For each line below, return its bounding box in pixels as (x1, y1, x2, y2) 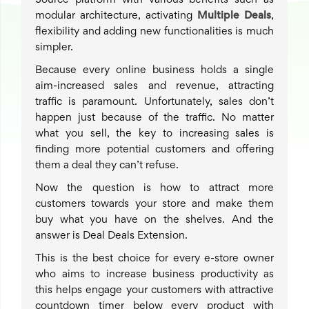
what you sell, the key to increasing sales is (35, 129, 274, 139)
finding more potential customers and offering (35, 145, 274, 155)
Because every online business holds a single (35, 66, 274, 76)
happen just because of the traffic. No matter (35, 113, 274, 123)
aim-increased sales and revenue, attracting (35, 81, 274, 92)
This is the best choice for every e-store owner (35, 254, 274, 264)
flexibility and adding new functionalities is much (35, 27, 274, 37)
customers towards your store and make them (35, 199, 274, 210)
